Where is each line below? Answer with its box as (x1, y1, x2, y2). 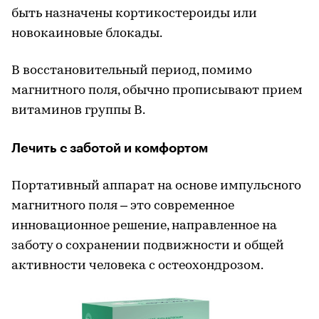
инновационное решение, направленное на (11, 219, 277, 233)
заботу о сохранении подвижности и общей (11, 239, 284, 253)
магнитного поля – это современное (11, 199, 234, 213)
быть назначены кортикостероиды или (11, 7, 257, 21)
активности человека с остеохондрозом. (11, 259, 263, 273)
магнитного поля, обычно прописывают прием (11, 84, 303, 98)
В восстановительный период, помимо (11, 64, 252, 78)
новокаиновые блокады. (11, 27, 162, 41)
